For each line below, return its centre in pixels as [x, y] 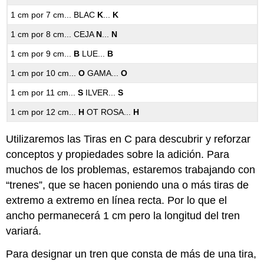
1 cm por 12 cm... [45, 112]
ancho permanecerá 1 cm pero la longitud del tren [123, 216]
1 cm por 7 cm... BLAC [54, 15]
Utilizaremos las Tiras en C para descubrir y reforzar [128, 139]
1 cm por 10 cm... [45, 73]
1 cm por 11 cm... [44, 93]
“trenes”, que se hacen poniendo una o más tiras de [128, 185]
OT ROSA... [109, 112]
